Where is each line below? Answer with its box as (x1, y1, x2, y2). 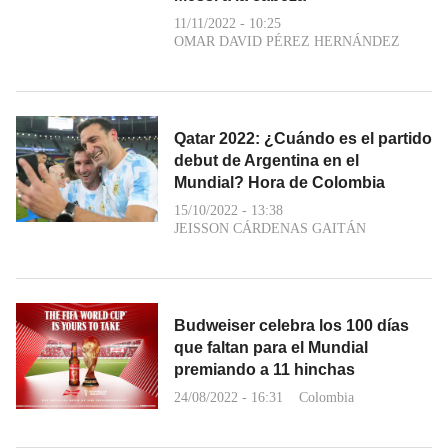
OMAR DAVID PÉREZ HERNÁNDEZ (174, 33, 400, 49)
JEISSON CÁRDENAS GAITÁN (174, 220, 366, 236)
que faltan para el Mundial (174, 338, 368, 356)
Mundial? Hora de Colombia (174, 173, 385, 191)
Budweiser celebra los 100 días (174, 316, 409, 334)
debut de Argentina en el (174, 151, 359, 169)
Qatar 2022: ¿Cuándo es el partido (174, 129, 432, 147)
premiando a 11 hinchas (174, 360, 355, 378)
